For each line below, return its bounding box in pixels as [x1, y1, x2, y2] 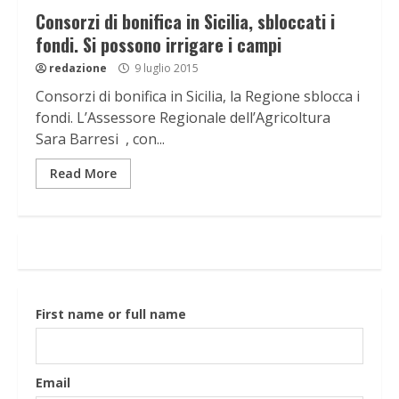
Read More [50, 165, 117, 183]
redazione [49, 61, 107, 77]
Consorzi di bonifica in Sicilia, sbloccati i [36, 8, 335, 36]
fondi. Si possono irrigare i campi [36, 31, 281, 59]
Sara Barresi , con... [36, 129, 165, 150]
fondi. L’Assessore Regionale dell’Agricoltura [36, 108, 330, 128]
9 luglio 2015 [132, 61, 199, 77]
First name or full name [36, 305, 186, 323]
